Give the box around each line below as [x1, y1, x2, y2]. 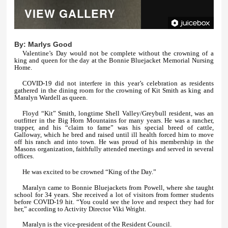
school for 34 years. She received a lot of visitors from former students [14, 190, 214, 198]
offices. [14, 152, 35, 160]
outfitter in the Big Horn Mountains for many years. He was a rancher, [14, 117, 214, 124]
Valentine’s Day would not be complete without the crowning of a [22, 49, 214, 58]
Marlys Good [28, 40, 73, 49]
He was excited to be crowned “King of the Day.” [22, 167, 157, 176]
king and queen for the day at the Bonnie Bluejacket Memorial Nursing [14, 56, 214, 65]
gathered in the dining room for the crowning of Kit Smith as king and [14, 87, 214, 95]
